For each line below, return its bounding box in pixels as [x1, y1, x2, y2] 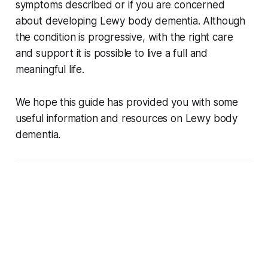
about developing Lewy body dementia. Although [15, 15, 246, 28]
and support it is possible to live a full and [15, 47, 208, 60]
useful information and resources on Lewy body [15, 112, 238, 125]
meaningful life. [15, 63, 84, 76]
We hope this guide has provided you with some [15, 96, 239, 109]
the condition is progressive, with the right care [15, 31, 233, 44]
